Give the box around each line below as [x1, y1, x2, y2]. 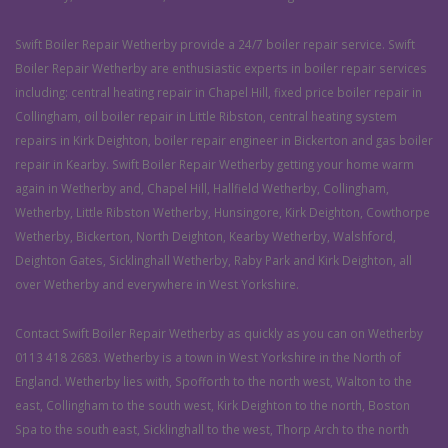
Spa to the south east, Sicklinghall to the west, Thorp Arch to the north [15, 421, 409, 438]
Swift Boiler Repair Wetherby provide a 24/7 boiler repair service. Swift [15, 36, 415, 53]
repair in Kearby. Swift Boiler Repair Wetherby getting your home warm [15, 156, 414, 173]
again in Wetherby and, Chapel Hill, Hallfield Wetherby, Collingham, [15, 180, 389, 197]
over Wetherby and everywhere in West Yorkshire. [15, 276, 299, 293]
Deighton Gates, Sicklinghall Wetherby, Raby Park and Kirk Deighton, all [15, 252, 412, 269]
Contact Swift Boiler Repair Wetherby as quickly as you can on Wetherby [15, 325, 423, 342]
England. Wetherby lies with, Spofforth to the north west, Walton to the [15, 373, 412, 390]
